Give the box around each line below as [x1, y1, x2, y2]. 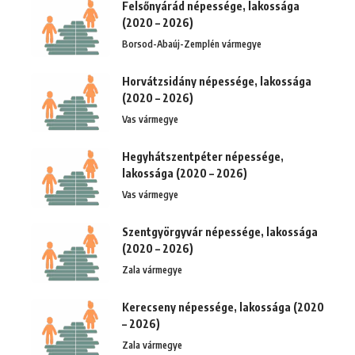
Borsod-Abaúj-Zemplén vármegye [122, 37, 261, 50]
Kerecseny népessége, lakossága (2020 [122, 300, 324, 314]
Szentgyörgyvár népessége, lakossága [122, 224, 318, 239]
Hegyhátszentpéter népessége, [122, 149, 284, 163]
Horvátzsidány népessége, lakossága [122, 74, 311, 88]
